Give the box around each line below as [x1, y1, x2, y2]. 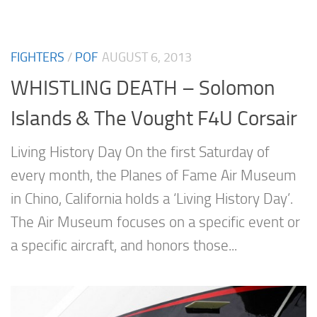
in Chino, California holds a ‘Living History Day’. [11, 190, 293, 207]
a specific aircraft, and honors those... [11, 236, 237, 254]
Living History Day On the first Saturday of [11, 143, 270, 161]
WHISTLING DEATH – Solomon [11, 75, 275, 100]
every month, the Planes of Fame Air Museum [11, 166, 296, 184]
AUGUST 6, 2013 [102, 50, 192, 66]
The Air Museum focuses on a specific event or [11, 213, 300, 231]
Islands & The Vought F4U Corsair [11, 105, 297, 130]
